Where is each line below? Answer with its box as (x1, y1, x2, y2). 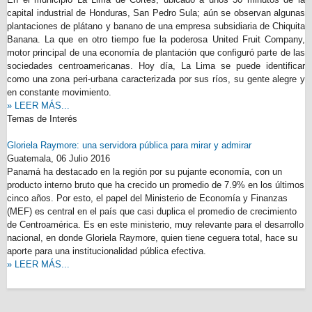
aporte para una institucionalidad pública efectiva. (7, 246, 206, 256)
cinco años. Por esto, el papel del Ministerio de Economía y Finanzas (7, 193, 288, 203)
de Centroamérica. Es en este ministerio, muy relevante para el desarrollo (7, 219, 304, 230)
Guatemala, (7, 153, 56, 164)
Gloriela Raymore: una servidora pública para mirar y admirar (7, 140, 251, 150)
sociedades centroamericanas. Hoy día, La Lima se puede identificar (7, 61, 305, 71)
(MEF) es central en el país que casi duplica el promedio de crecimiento (7, 206, 297, 217)
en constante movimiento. (7, 87, 111, 97)
